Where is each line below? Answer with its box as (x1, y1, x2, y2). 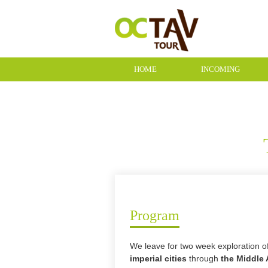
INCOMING (201, 65, 240, 74)
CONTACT (134, 89, 170, 98)
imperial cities (130, 254, 189, 263)
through (189, 254, 221, 263)
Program (130, 208, 179, 223)
